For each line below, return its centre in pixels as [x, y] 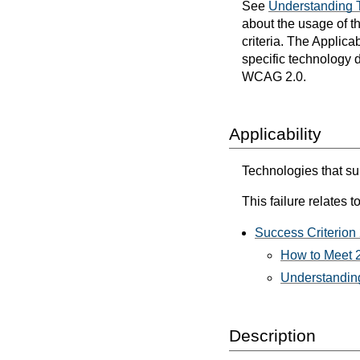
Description [272, 336]
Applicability [275, 134]
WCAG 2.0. [274, 77]
